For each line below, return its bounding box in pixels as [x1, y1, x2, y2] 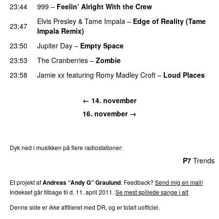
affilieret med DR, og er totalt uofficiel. [60, 202, 160, 211]
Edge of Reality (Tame [133, 16, 206, 26]
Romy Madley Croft [96, 69, 155, 80]
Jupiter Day [37, 40, 72, 50]
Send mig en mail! [155, 177, 203, 186]
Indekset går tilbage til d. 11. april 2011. [10, 187, 115, 196]
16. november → [83, 108, 136, 118]
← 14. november [83, 95, 136, 105]
